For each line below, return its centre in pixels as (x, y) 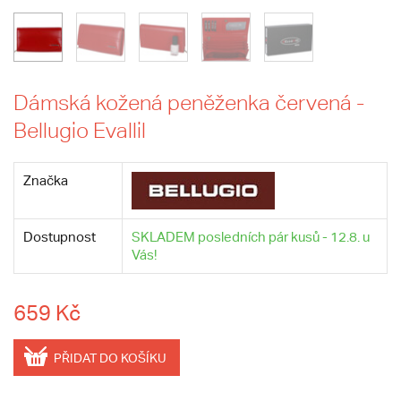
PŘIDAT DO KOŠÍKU (110, 358)
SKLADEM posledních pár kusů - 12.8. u (251, 237)
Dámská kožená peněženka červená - (189, 102)
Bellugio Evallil (80, 130)
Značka (46, 180)
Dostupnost (60, 237)
